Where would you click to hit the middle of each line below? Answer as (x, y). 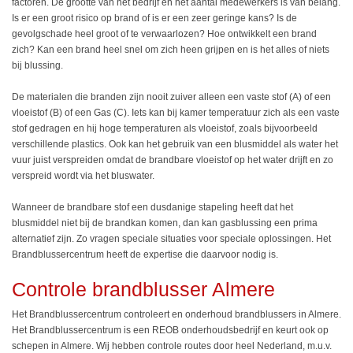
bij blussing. (39, 65)
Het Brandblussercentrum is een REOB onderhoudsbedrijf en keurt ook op (170, 331)
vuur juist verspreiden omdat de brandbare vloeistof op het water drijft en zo (173, 160)
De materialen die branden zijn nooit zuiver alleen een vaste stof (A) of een (171, 97)
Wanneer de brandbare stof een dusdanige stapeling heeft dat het (152, 207)
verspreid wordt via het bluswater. (84, 175)
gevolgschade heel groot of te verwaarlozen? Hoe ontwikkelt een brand (164, 33)
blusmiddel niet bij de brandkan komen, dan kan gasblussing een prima (165, 223)
